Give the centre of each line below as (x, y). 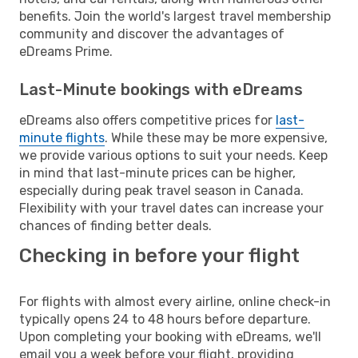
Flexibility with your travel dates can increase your (171, 208)
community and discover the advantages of (152, 34)
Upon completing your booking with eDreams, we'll (170, 336)
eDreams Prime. (66, 51)
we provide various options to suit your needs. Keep (173, 155)
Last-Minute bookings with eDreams (161, 89)
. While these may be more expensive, (216, 137)
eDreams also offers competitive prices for (147, 120)
